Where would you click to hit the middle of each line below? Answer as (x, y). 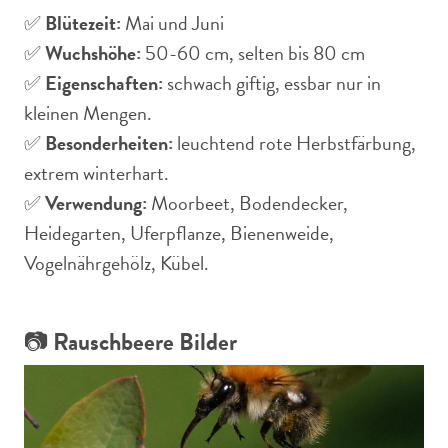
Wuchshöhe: (93, 53)
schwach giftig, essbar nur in (272, 83)
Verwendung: (96, 203)
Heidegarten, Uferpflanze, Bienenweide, (179, 233)
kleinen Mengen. (88, 113)
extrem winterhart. (96, 173)
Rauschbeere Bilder (145, 342)
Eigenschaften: (104, 83)
